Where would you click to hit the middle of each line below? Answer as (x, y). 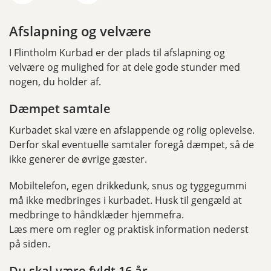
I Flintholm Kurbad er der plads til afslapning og (117, 53)
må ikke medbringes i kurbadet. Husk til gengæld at (126, 201)
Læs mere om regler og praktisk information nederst (129, 230)
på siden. (30, 244)
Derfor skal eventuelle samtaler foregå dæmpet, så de (132, 145)
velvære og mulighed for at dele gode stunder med (125, 67)
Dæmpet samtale (60, 109)
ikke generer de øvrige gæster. (78, 159)
